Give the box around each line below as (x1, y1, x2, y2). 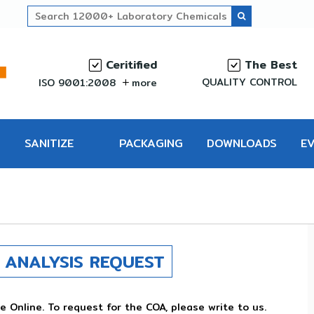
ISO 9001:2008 (39, 75, 119, 90)
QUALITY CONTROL (202, 74, 297, 90)
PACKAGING (119, 135, 183, 152)
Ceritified (102, 56, 157, 74)
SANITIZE (24, 135, 74, 152)
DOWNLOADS (207, 135, 277, 152)
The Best (240, 56, 297, 74)
